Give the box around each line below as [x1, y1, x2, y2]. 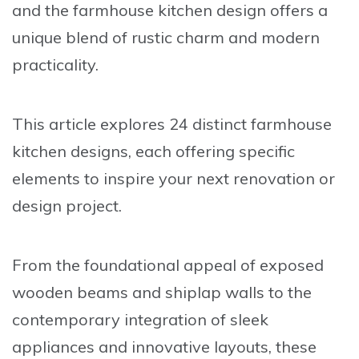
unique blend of [12, 27, 131, 48]
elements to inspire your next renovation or [12, 168, 335, 189]
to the [264, 282, 312, 303]
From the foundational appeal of [12, 255, 260, 276]
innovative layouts [131, 337, 268, 357]
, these [268, 337, 317, 357]
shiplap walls [165, 282, 264, 303]
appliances [12, 337, 95, 357]
